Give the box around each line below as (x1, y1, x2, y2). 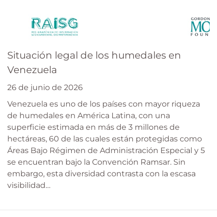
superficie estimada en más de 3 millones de (7, 123, 180, 132)
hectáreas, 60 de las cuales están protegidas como (7, 134, 202, 144)
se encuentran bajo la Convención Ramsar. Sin (7, 157, 186, 167)
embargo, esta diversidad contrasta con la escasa (7, 169, 196, 179)
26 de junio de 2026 (7, 83, 83, 93)
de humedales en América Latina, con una (7, 111, 170, 121)
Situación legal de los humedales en (7, 49, 181, 62)
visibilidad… (7, 181, 50, 190)
